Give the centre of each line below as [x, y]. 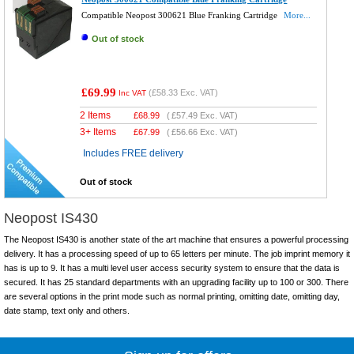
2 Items [96, 116]
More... [298, 15]
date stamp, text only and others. [67, 311]
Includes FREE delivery [134, 154]
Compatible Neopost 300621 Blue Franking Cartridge [181, 15]
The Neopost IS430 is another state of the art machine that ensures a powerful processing [176, 240]
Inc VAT [133, 93]
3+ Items [98, 132]
